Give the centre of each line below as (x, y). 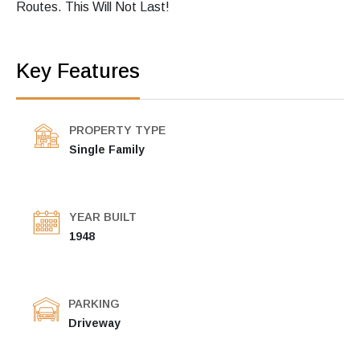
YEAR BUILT (103, 217)
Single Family (107, 150)
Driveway (94, 323)
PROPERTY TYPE (117, 131)
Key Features (78, 71)
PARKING (94, 304)
